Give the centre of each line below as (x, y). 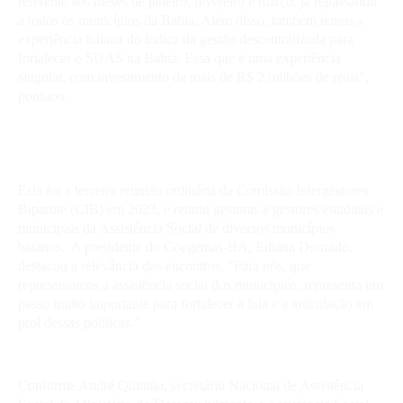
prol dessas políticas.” (79, 322)
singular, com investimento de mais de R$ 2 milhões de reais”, (193, 76)
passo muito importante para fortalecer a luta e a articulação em (196, 303)
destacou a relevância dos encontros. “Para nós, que (164, 265)
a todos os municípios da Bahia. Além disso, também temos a (191, 20)
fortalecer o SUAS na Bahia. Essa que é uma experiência (179, 58)
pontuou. (45, 95)
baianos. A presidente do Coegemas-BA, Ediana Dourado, (185, 246)
